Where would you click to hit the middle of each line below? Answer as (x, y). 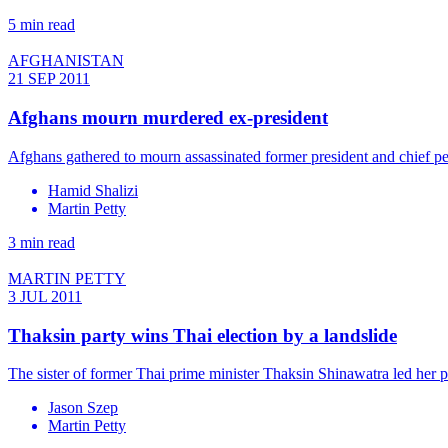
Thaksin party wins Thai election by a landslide (202, 335)
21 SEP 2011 (49, 79)
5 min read (41, 25)
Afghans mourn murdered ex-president (168, 118)
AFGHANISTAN (66, 61)
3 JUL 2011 (45, 296)
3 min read (41, 242)
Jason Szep (83, 408)
